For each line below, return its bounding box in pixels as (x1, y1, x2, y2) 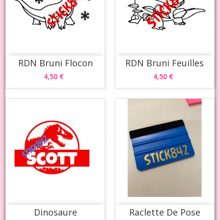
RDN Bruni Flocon (18, 56, 93, 69)
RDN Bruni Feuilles (125, 56, 204, 69)
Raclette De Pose (129, 206, 200, 219)
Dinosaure (33, 206, 77, 219)
